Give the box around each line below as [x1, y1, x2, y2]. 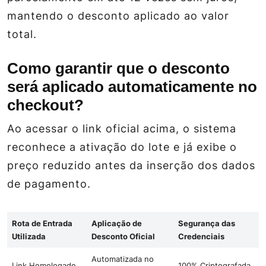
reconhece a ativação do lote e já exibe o [7, 141, 237, 154]
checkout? [7, 96, 84, 115]
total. [7, 28, 37, 41]
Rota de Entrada [12, 218, 72, 229]
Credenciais [178, 232, 224, 242]
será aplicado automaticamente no [7, 78, 257, 96]
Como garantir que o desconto [7, 59, 230, 78]
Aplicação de [91, 218, 142, 229]
